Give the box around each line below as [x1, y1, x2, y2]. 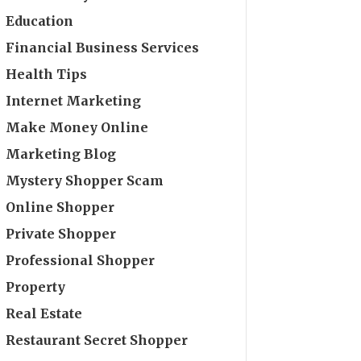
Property [6, 278, 66, 295]
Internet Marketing [6, 92, 142, 109]
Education [6, 12, 74, 29]
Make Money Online [6, 118, 149, 135]
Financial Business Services [6, 39, 200, 56]
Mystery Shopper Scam [6, 172, 164, 189]
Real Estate [6, 305, 83, 322]
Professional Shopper [6, 251, 156, 268]
